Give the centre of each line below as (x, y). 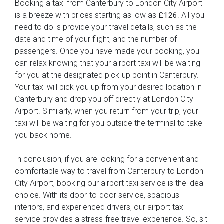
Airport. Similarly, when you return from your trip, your (107, 111)
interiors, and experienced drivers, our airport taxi (100, 207)
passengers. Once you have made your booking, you (107, 51)
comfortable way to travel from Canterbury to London (109, 171)
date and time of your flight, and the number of (96, 39)
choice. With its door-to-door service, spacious (97, 195)
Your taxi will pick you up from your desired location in (108, 87)
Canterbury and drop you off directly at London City (104, 99)
